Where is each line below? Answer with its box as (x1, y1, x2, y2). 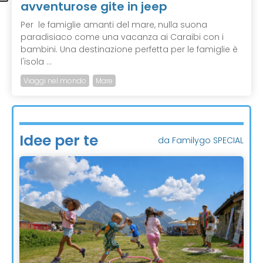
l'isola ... (21, 55, 52, 68)
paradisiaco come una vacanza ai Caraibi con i (21, 31, 224, 43)
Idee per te (19, 130, 98, 151)
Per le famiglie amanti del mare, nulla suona (21, 18, 207, 31)
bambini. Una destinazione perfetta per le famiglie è (21, 43, 238, 55)
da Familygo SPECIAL (158, 134, 244, 146)
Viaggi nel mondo (23, 75, 86, 86)
